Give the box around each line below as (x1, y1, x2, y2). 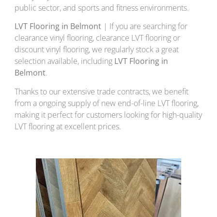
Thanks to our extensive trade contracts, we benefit (15, 86, 188, 97)
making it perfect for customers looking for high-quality (15, 109, 202, 120)
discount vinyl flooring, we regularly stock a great (15, 44, 179, 55)
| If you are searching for (101, 21, 187, 32)
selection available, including (15, 56, 114, 67)
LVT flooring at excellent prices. (15, 121, 121, 132)
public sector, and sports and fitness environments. (15, 2, 189, 13)
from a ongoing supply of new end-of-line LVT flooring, (15, 97, 199, 108)
